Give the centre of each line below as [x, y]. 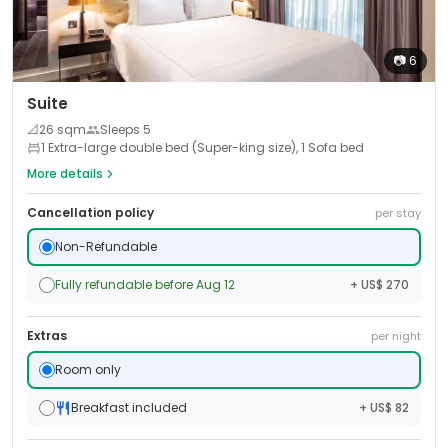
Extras [47, 335]
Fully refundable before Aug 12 [145, 284]
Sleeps [121, 129]
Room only [88, 369]
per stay [398, 213]
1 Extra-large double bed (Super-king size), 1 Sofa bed [202, 147]
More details [65, 173]
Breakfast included [129, 407]
